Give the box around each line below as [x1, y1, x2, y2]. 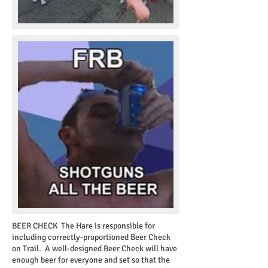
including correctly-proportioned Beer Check [12, 232, 170, 242]
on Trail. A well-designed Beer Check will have [12, 243, 177, 254]
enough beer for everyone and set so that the [12, 255, 170, 265]
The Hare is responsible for [59, 221, 155, 231]
